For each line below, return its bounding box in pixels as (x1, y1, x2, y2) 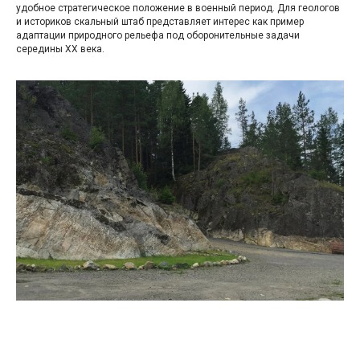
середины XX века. (16, 43, 104, 55)
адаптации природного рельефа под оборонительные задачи (16, 29, 300, 41)
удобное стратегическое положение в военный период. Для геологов (16, 2, 340, 14)
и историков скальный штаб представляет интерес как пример (16, 15, 304, 27)
